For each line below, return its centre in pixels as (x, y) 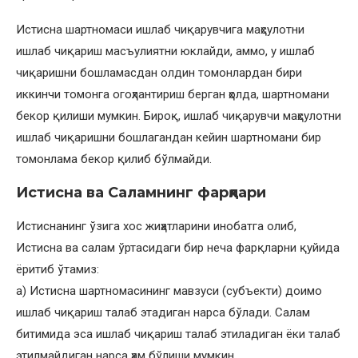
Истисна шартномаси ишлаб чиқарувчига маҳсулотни (160, 30)
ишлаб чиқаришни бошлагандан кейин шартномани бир (169, 138)
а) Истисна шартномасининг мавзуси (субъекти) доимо (169, 291)
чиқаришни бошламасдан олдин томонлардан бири (159, 73)
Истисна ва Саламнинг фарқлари (141, 193)
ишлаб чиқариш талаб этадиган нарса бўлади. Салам (163, 313)
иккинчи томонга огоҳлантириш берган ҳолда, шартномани (173, 95)
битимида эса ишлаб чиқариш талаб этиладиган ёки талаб (178, 334)
